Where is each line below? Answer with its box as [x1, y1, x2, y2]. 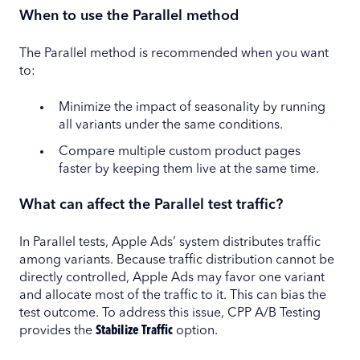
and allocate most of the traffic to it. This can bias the [19, 289, 326, 303]
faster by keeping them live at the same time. [59, 163, 319, 177]
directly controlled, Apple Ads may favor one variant [19, 272, 325, 285]
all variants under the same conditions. [59, 118, 283, 132]
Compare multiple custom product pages [59, 145, 301, 159]
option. [173, 325, 221, 338]
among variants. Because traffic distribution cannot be [19, 254, 334, 268]
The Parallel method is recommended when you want [19, 47, 329, 61]
